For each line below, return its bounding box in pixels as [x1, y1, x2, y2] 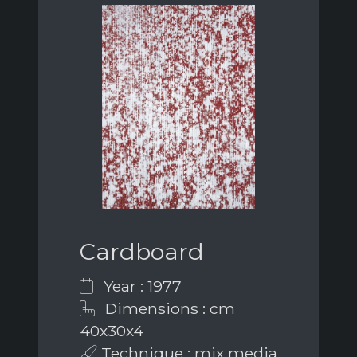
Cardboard [80, 237, 204, 265]
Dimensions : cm [101, 298, 235, 318]
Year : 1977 [100, 276, 182, 296]
